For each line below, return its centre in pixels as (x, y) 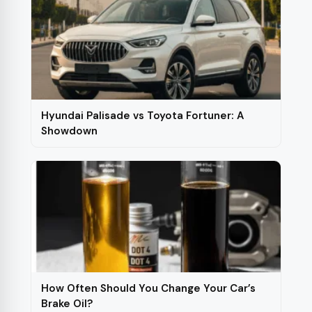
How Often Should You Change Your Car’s (148, 288)
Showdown (69, 131)
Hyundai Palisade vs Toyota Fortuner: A (142, 116)
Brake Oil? (67, 304)
